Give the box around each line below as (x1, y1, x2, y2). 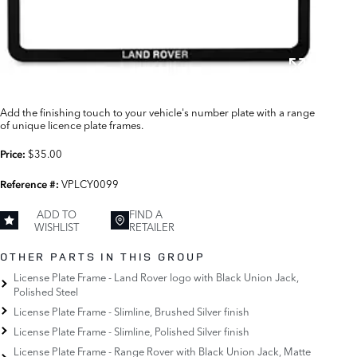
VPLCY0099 (61, 176, 119, 191)
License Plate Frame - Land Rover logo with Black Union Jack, (14, 269, 300, 284)
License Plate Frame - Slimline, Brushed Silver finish (14, 303, 250, 318)
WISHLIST (34, 219, 80, 234)
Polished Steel (14, 283, 79, 298)
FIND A (129, 206, 163, 222)
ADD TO (37, 206, 77, 222)
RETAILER (129, 219, 175, 234)
